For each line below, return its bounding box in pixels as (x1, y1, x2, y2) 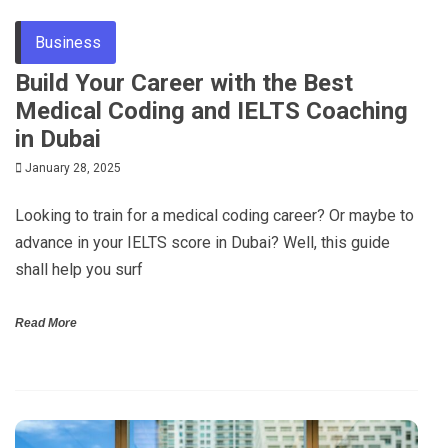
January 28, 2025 (25, 160, 121, 175)
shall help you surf (15, 259, 143, 279)
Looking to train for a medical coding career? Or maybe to (15, 205, 414, 225)
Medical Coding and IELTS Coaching (15, 96, 408, 125)
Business (35, 32, 101, 52)
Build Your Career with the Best (15, 68, 353, 97)
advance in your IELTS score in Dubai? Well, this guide (15, 232, 390, 252)
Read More (15, 315, 77, 330)
